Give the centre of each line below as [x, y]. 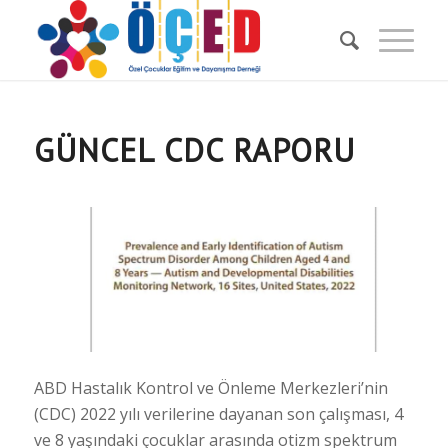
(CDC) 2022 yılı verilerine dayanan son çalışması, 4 [218, 414]
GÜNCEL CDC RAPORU [194, 150]
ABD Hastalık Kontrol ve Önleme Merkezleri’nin [210, 388]
